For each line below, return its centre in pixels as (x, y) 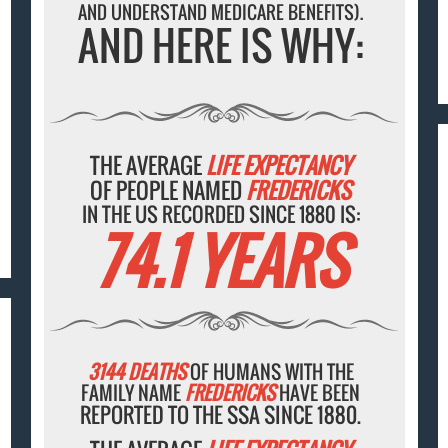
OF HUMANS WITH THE (269, 371)
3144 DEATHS (136, 371)
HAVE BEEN (318, 392)
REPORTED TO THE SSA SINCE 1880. (221, 415)
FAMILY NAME (133, 392)
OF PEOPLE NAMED (168, 190)
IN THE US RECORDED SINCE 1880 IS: (220, 214)
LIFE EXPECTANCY (279, 165)
